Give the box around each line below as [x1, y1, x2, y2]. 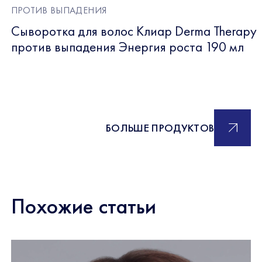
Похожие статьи [11, 191, 156, 220]
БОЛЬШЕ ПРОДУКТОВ [105, 120, 215, 135]
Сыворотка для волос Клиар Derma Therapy [11, 22, 257, 40]
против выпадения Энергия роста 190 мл [11, 37, 244, 56]
